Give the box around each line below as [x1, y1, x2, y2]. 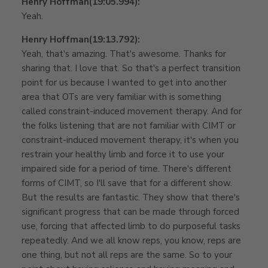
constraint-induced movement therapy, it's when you [22, 133, 239, 146]
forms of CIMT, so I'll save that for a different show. [22, 176, 232, 189]
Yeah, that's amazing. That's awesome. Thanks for [22, 47, 226, 60]
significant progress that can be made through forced [22, 205, 239, 218]
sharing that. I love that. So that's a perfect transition [22, 62, 240, 74]
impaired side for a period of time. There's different [22, 162, 232, 175]
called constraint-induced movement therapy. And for [22, 105, 242, 117]
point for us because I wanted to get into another [22, 76, 227, 89]
